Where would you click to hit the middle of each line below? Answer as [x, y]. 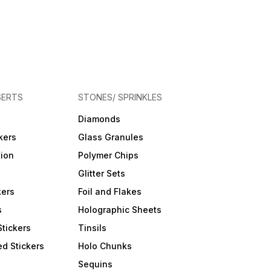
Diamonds [99, 119]
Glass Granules [110, 137]
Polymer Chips [108, 155]
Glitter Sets [101, 173]
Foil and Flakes [109, 191]
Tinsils [92, 228]
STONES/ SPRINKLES [120, 97]
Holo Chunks [105, 246]
